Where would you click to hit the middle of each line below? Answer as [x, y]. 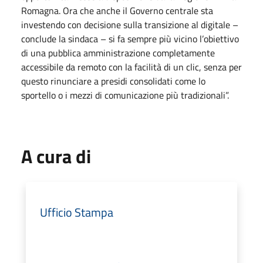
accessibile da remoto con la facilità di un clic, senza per [131, 67]
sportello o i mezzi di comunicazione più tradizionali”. [125, 95]
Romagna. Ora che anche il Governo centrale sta [117, 10]
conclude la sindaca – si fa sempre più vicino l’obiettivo [130, 38]
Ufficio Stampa [77, 212]
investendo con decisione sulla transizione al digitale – [130, 24]
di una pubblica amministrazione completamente [118, 53]
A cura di [56, 156]
